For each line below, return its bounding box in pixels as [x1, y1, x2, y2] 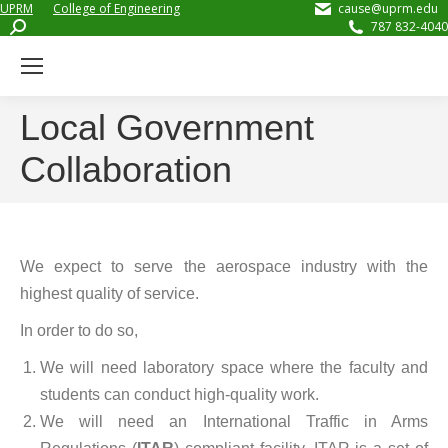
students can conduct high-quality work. [40, 386, 319, 403]
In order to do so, [20, 322, 138, 339]
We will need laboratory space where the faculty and [40, 359, 428, 376]
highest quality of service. [20, 285, 199, 302]
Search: [9, 17, 50, 34]
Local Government [20, 107, 314, 148]
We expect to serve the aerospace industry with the [20, 258, 428, 275]
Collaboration [20, 149, 232, 190]
